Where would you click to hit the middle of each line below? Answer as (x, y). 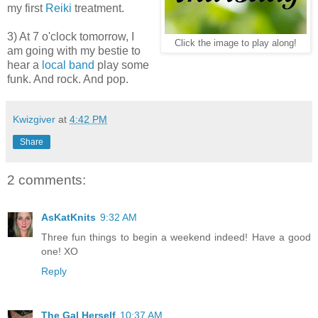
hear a (24, 65)
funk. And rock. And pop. (68, 79)
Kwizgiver (34, 120)
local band (70, 65)
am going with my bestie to (74, 51)
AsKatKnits (68, 217)
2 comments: (46, 180)
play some (123, 65)
